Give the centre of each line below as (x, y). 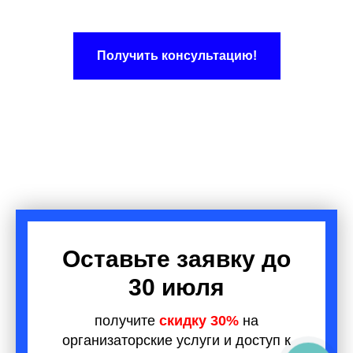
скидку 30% (199, 320)
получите (127, 320)
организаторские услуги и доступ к (176, 340)
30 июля (176, 287)
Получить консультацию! (176, 55)
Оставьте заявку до (176, 258)
